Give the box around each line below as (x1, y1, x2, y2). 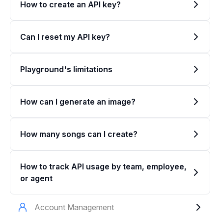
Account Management (34, 202, 114, 212)
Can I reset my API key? (20, 32, 110, 42)
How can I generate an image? (20, 97, 136, 107)
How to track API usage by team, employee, (20, 162, 187, 171)
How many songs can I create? (20, 129, 137, 139)
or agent (20, 173, 53, 183)
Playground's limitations (20, 64, 112, 74)
